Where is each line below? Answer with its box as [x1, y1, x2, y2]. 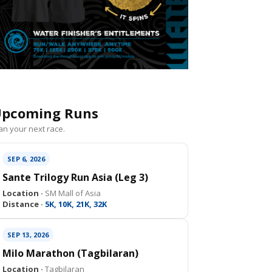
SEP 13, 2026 [7, 230, 49, 239]
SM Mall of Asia [43, 188, 101, 199]
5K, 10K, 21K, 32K [43, 199, 107, 209]
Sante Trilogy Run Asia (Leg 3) [2, 171, 148, 184]
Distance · [2, 199, 43, 209]
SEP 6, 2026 [7, 154, 45, 163]
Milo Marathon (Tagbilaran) [2, 246, 138, 260]
